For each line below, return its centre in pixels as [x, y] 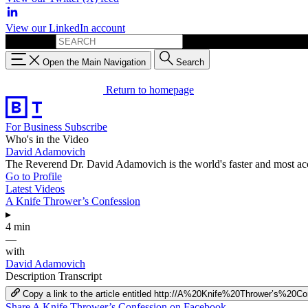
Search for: [29, 41]
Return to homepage [150, 89]
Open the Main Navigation [94, 62]
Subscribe [86, 126]
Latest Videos [35, 188]
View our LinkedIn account [65, 28]
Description [32, 276]
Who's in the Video [47, 139]
